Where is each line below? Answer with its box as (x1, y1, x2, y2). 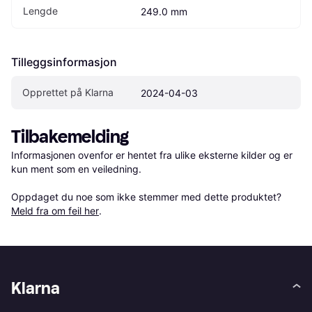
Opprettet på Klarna (22, 86, 114, 98)
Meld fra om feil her (11, 204, 99, 217)
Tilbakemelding (11, 125, 130, 148)
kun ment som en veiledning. (11, 162, 141, 175)
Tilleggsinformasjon (11, 54, 117, 69)
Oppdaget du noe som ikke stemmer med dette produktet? (11, 190, 284, 203)
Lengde (23, 4, 58, 17)
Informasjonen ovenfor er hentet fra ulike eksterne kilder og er (11, 148, 292, 161)
